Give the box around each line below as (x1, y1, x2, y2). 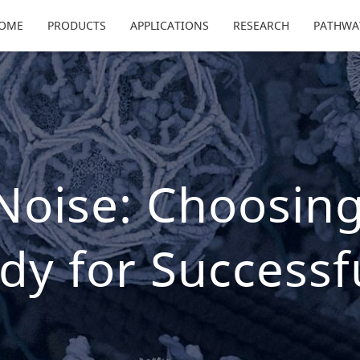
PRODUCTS (47, 18, 106, 33)
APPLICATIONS (130, 18, 209, 33)
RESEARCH (233, 18, 289, 33)
